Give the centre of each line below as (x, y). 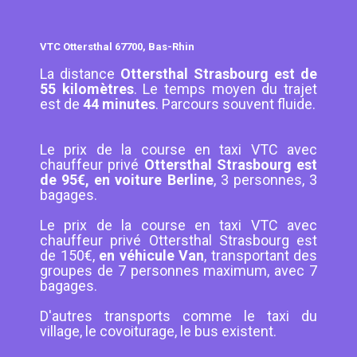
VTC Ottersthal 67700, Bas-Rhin (117, 47)
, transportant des (261, 256)
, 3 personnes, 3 (265, 180)
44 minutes (119, 104)
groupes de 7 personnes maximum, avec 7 (178, 271)
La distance (80, 74)
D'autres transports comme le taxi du (178, 316)
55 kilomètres (87, 89)
